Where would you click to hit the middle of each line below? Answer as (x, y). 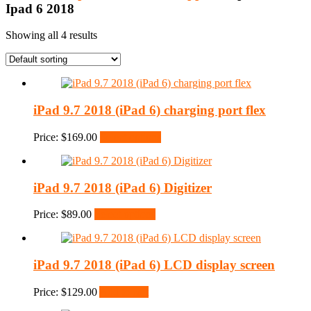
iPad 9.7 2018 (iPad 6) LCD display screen (154, 265)
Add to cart (124, 292)
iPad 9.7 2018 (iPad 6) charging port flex (150, 110)
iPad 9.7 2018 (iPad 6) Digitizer (123, 187)
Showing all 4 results (51, 35)
